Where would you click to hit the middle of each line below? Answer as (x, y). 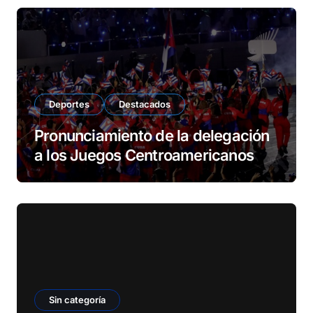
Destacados (145, 104)
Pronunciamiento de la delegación (152, 136)
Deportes (69, 104)
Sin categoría (77, 300)
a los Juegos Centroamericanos (144, 155)
